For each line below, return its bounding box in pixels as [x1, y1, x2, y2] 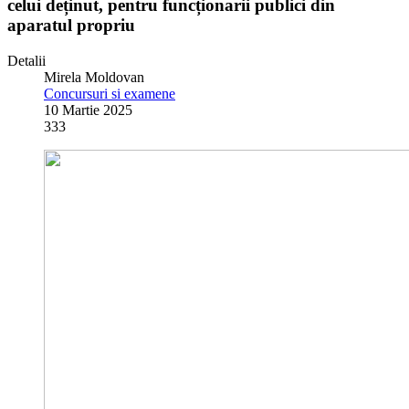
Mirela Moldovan [44, 68, 144, 85]
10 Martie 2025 [44, 101, 132, 118]
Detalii [7, 52, 46, 68]
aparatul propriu [7, 15, 135, 35]
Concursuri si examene [44, 85, 175, 101]
